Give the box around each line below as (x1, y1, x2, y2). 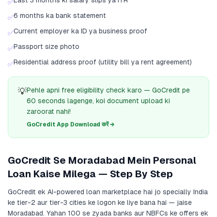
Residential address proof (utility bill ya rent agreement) (14, 58, 192, 66)
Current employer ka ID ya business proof (14, 27, 147, 35)
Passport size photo (14, 43, 79, 50)
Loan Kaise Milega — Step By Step (8, 169, 173, 179)
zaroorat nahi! (27, 108, 71, 115)
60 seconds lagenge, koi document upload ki (27, 97, 170, 105)
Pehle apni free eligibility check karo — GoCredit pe (27, 86, 190, 94)
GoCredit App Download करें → (27, 121, 114, 128)
